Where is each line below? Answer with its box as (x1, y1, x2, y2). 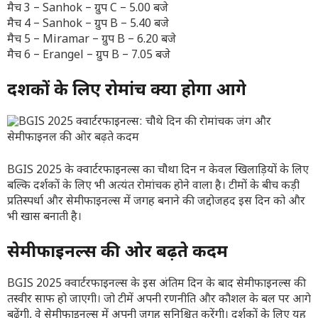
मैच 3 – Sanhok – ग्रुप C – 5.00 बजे (7, 1, 168, 16)
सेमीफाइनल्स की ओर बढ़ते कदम (7, 241, 228, 264)
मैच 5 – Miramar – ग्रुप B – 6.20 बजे (7, 33, 176, 48)
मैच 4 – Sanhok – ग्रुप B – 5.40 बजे (7, 17, 169, 32)
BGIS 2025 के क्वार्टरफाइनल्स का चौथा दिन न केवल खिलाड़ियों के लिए (7, 163, 309, 178)
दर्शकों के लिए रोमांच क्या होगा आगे (7, 79, 246, 102)
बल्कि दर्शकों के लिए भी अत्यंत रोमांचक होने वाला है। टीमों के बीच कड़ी (7, 179, 300, 194)
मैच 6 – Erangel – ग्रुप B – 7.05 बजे (7, 48, 170, 63)
